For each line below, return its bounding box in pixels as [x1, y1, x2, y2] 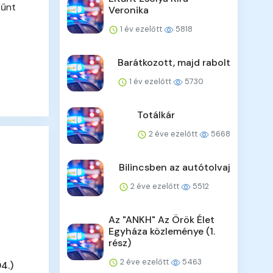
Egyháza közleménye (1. [108, 225, 216, 238]
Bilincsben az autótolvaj [118, 161, 230, 174]
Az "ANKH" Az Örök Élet [108, 213, 215, 227]
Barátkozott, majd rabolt [117, 56, 230, 69]
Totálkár [136, 108, 175, 122]
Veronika [108, 4, 149, 17]
